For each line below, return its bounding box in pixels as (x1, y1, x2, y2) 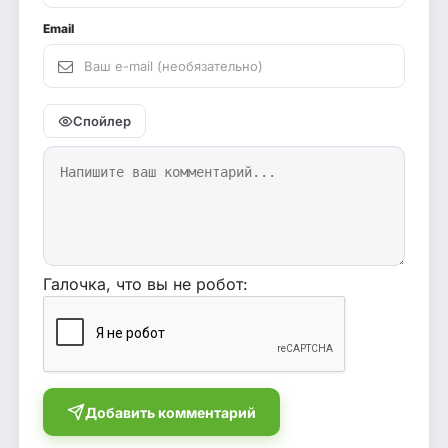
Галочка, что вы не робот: (43, 274, 248, 295)
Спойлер (73, 113, 131, 130)
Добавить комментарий (85, 403, 256, 421)
